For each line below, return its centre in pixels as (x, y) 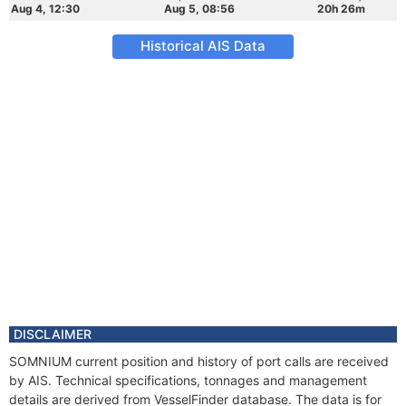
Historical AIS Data (203, 46)
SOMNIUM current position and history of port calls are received (199, 361)
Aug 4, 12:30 (45, 9)
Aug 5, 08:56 (199, 9)
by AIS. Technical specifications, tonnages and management (188, 380)
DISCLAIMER (53, 334)
